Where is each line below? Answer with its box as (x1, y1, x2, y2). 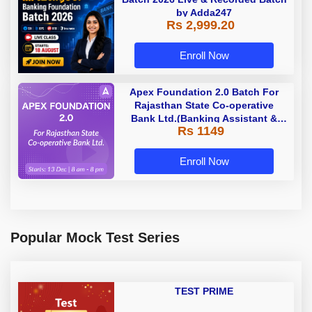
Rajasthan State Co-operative (134, 99, 274, 111)
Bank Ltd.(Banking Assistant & (131, 112, 277, 124)
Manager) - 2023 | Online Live (134, 125, 274, 137)
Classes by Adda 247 (155, 139, 253, 150)
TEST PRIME (175, 285, 233, 297)
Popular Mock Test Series (10, 229, 180, 245)
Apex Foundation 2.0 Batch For (130, 86, 279, 97)
